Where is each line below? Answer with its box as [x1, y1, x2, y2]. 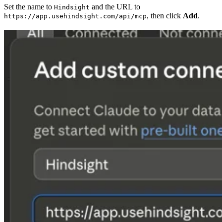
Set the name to [4, 2, 54, 11]
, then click [147, 11, 183, 20]
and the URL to [90, 2, 140, 11]
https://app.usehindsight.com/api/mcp [4, 12, 147, 20]
